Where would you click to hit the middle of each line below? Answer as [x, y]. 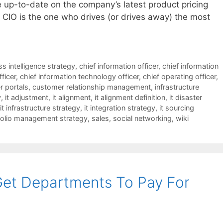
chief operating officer [179, 77]
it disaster [186, 98]
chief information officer [118, 66]
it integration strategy [120, 108]
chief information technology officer [79, 77]
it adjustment [27, 98]
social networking [142, 118]
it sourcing [177, 108]
